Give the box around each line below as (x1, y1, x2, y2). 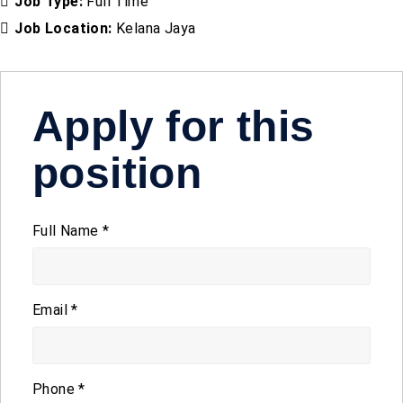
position (32, 148, 202, 197)
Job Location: (14, 19, 117, 37)
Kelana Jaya (116, 19, 196, 37)
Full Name (32, 221, 103, 239)
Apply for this (32, 102, 315, 150)
